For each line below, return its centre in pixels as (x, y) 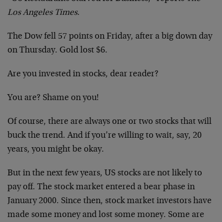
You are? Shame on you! (53, 98)
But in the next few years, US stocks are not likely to (105, 173)
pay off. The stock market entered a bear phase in (101, 187)
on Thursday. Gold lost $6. (57, 51)
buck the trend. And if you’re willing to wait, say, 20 (105, 136)
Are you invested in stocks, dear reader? (83, 74)
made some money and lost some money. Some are (106, 215)
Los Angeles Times (42, 13)
